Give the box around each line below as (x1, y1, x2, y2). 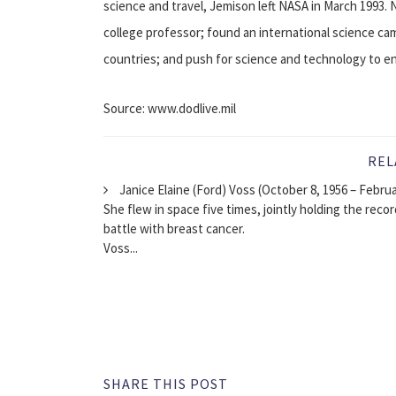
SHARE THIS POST (103, 374, 228, 392)
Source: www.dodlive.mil (103, 99, 236, 117)
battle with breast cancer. (103, 219, 245, 237)
